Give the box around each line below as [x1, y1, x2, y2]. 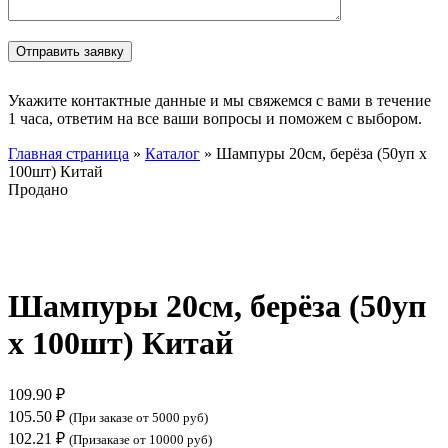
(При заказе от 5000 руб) [69, 410, 208, 426]
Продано [8, 180, 68, 198]
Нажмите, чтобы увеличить [8, 248, 196, 266]
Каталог [145, 144, 200, 162]
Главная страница [8, 144, 129, 162]
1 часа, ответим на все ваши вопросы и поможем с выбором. [8, 109, 422, 127]
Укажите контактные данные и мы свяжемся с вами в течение [8, 91, 431, 109]
